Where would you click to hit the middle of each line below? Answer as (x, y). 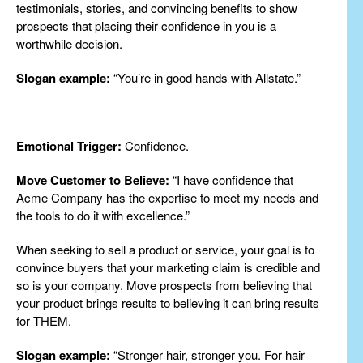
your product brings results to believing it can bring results (168, 302)
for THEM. (44, 320)
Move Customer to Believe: (93, 179)
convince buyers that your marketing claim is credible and (168, 267)
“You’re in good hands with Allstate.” (205, 77)
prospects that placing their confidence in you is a (146, 25)
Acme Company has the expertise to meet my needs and (167, 197)
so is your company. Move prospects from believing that (164, 284)
